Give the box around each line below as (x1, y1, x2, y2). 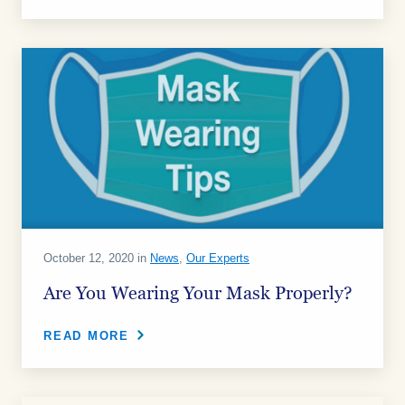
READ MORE (43, 329, 129, 343)
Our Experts (186, 251, 250, 265)
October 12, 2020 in (43, 251, 150, 265)
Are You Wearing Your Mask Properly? (43, 285, 353, 303)
